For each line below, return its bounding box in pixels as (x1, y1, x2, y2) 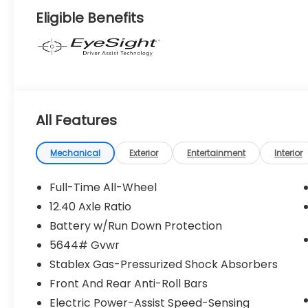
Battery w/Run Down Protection (49, 217, 223, 234)
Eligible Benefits (36, 8, 144, 27)
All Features (36, 110, 117, 130)
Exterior (129, 146, 159, 159)
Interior (274, 146, 303, 159)
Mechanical (50, 146, 101, 159)
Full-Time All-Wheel (49, 179, 157, 195)
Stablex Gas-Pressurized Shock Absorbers (49, 256, 278, 272)
